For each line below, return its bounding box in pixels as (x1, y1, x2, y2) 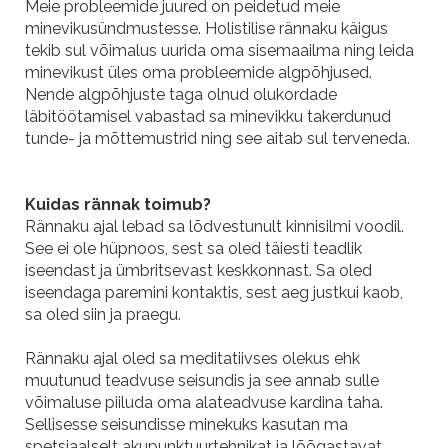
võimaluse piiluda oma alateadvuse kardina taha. (25, 392, 383, 412)
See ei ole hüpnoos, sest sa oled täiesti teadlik (25, 238, 362, 258)
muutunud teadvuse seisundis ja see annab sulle (25, 370, 379, 390)
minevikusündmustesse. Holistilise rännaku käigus (25, 18, 388, 38)
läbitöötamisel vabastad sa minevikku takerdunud (25, 106, 391, 126)
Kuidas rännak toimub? (25, 194, 211, 214)
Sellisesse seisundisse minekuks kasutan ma (25, 414, 348, 434)
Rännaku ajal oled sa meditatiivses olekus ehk (25, 348, 360, 368)
